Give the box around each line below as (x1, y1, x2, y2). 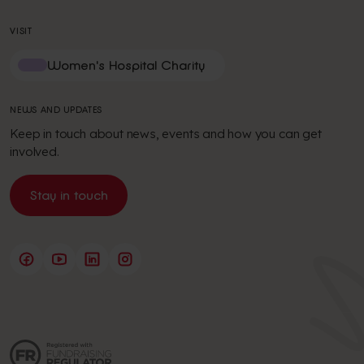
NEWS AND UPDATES (10, 105, 103, 115)
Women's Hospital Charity (47, 57, 206, 73)
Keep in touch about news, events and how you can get (10, 126, 322, 142)
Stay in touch (29, 187, 108, 203)
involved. (10, 144, 59, 160)
